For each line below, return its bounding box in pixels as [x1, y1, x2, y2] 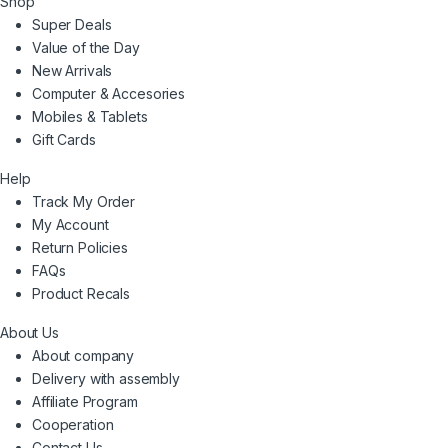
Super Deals [32, 15, 112, 33]
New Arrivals [32, 61, 113, 79]
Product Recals [32, 284, 131, 302]
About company [32, 346, 135, 364]
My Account [32, 215, 109, 233]
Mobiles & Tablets [32, 107, 148, 125]
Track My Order [32, 192, 136, 210]
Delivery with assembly [32, 369, 180, 387]
